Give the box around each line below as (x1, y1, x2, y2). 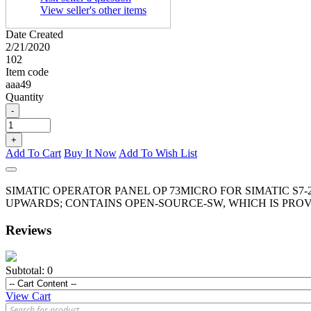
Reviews (6, 222, 51, 237)
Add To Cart (6, 147, 61, 159)
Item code (6, 66, 49, 78)
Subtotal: (6, 264, 44, 277)
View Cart (6, 290, 51, 303)
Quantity (6, 91, 44, 103)
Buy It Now (64, 147, 117, 159)
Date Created (6, 28, 63, 40)
